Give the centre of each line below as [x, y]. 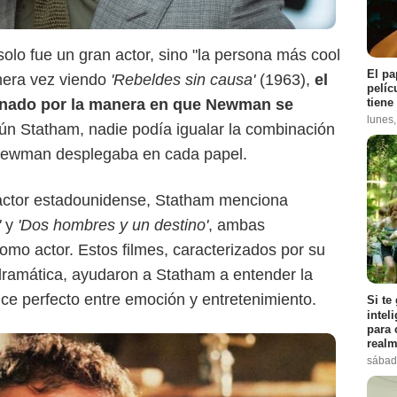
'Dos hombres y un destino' [113, 226]
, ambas [237, 226]
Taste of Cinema [52, 23]
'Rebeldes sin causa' [181, 80]
